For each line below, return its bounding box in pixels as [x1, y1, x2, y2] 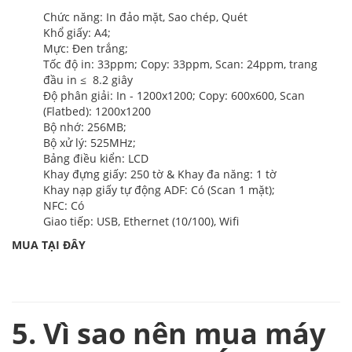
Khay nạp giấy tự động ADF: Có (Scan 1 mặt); [43, 182, 275, 198]
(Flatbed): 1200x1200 [43, 104, 154, 119]
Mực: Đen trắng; [43, 41, 128, 57]
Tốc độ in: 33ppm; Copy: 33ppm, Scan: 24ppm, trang [43, 57, 317, 72]
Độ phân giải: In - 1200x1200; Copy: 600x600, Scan [43, 88, 305, 104]
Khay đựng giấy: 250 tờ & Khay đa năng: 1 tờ [43, 167, 277, 182]
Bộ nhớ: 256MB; [43, 119, 126, 135]
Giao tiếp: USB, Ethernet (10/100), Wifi [43, 214, 239, 229]
